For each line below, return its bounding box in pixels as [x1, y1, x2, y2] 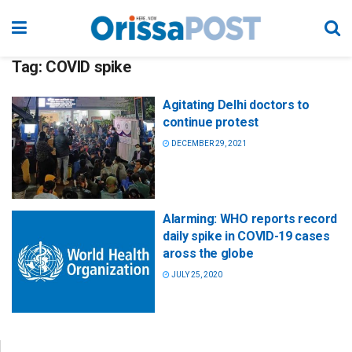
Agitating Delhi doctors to [163, 97, 310, 112]
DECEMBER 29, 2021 [170, 139, 247, 148]
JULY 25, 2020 [170, 270, 222, 280]
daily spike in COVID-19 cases [163, 229, 330, 244]
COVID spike [46, 57, 131, 76]
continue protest [163, 115, 258, 130]
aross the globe [163, 246, 254, 262]
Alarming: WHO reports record [163, 211, 338, 227]
